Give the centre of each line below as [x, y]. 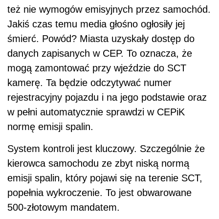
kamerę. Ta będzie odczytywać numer [89, 82]
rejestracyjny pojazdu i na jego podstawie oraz [107, 97]
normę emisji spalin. [50, 126]
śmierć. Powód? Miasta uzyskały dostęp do [101, 38]
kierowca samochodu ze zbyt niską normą [98, 163]
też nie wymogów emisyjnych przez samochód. [109, 9]
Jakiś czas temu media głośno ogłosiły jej [96, 24]
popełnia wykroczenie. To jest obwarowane [99, 192]
